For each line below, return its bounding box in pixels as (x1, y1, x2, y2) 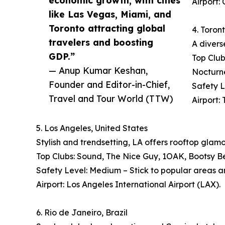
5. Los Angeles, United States (36, 123, 148, 134)
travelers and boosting (49, 37, 153, 48)
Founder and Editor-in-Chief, (49, 79, 170, 90)
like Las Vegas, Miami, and (49, 9, 171, 20)
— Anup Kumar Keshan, (49, 65, 148, 76)
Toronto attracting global (49, 23, 165, 34)
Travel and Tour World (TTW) (49, 93, 173, 104)
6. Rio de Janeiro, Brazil (36, 207, 128, 218)
